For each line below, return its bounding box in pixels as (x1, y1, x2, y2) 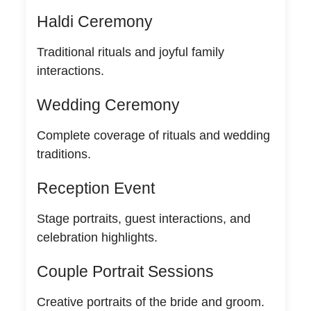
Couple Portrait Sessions (36, 262, 214, 280)
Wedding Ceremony (36, 95, 180, 114)
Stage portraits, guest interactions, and (36, 211, 251, 226)
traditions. (36, 146, 91, 161)
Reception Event (36, 178, 155, 197)
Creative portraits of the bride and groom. (36, 294, 264, 309)
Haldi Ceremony (36, 12, 153, 31)
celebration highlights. (36, 230, 158, 244)
